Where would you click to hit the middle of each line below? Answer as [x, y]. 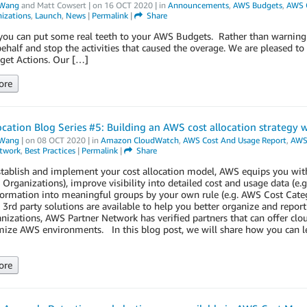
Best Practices [50, 150]
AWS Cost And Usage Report [234, 140]
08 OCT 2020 [61, 140]
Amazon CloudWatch [139, 140]
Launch [48, 15]
